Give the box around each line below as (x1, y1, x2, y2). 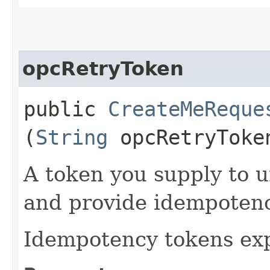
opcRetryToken (22, 57, 184, 80)
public (24, 96, 108, 121)
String (36, 125, 108, 149)
